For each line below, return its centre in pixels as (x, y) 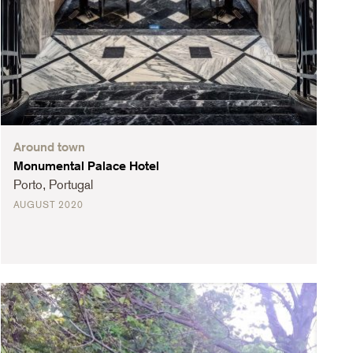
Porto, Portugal (53, 185)
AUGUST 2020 (48, 205)
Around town (49, 147)
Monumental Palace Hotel (86, 166)
